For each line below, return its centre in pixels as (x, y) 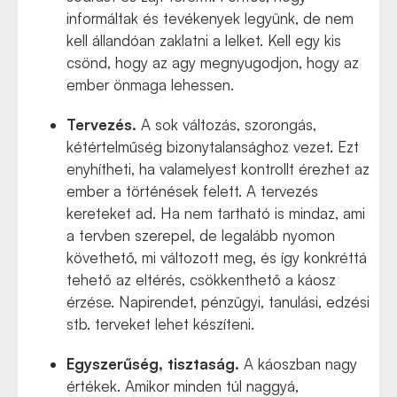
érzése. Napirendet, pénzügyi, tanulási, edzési (218, 302)
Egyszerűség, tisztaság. (153, 364)
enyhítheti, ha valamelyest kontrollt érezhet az (218, 169)
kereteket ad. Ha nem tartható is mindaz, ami (216, 213)
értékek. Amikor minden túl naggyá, (183, 386)
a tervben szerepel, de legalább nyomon (201, 235)
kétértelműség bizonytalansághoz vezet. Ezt (213, 147)
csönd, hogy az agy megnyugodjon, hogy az (213, 62)
